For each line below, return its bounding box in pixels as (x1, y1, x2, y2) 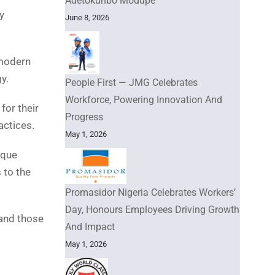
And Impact (65, 220, 115, 233)
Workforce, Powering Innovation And (65, 93, 222, 106)
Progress (65, 110, 103, 123)
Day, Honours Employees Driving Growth (65, 203, 239, 215)
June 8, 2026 (65, 12, 109, 22)
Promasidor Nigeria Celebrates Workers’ (65, 186, 236, 198)
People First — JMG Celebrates (65, 76, 198, 88)
